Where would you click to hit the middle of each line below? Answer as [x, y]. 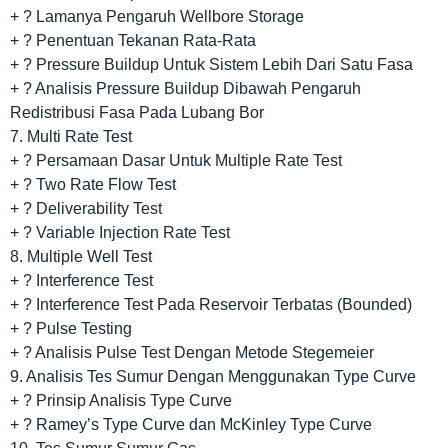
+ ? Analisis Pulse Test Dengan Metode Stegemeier [192, 352]
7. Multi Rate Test [71, 136]
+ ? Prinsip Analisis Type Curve [121, 400]
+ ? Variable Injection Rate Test [120, 232]
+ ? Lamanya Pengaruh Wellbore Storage [157, 16]
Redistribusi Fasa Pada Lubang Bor [137, 112]
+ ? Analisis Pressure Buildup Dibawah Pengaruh [185, 88]
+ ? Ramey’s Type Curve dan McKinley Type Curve [191, 424]
